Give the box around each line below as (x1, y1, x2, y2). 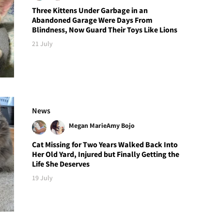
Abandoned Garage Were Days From (32, 15, 153, 25)
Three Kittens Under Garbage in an (32, 5, 148, 15)
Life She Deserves (32, 158, 90, 169)
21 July (32, 39, 53, 48)
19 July (32, 173, 53, 182)
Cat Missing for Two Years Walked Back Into (32, 139, 178, 149)
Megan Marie (69, 121, 107, 130)
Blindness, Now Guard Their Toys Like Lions (32, 25, 178, 35)
